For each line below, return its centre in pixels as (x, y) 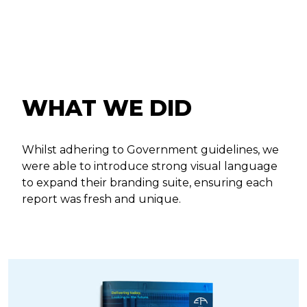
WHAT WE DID (107, 108)
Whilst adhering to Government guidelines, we (150, 149)
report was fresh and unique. (101, 199)
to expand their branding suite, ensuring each (147, 182)
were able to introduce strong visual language (150, 166)
